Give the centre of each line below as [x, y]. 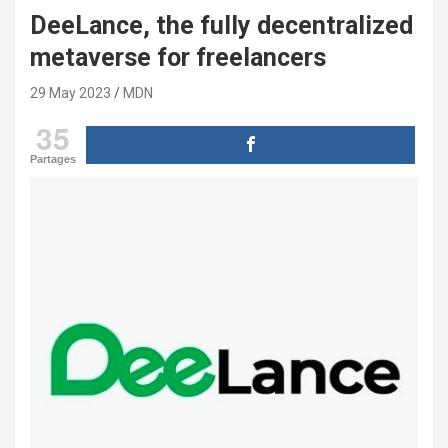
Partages [53, 158]
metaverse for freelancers [178, 57]
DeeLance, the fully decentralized [221, 25]
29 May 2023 [70, 92]
